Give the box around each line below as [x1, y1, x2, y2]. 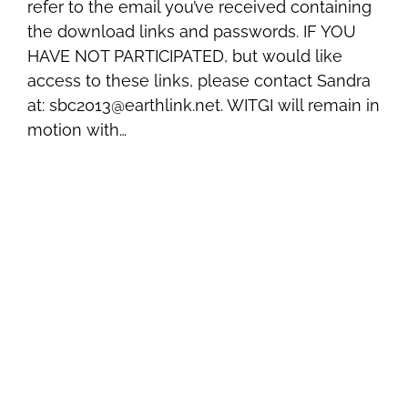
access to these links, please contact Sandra [27, 71, 372, 91]
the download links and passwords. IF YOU [27, 22, 357, 42]
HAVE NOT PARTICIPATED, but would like [27, 46, 343, 66]
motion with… [27, 120, 127, 140]
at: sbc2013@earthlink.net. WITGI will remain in [27, 96, 381, 116]
